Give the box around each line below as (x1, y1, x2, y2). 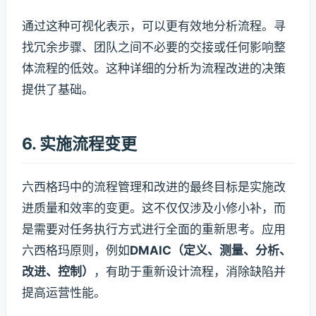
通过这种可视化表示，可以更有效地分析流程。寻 (22, 18, 286, 33)
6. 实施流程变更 (22, 133, 137, 154)
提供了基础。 (22, 82, 94, 97)
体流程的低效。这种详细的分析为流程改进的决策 (22, 61, 286, 75)
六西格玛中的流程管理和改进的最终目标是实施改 (22, 180, 286, 195)
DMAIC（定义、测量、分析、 (130, 243, 291, 258)
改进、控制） (22, 265, 94, 279)
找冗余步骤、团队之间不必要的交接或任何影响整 (22, 39, 286, 54)
